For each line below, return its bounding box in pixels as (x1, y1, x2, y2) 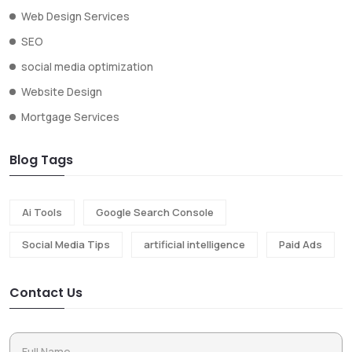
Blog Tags (9, 150, 73, 169)
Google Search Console (96, 204, 214, 219)
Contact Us (9, 283, 82, 302)
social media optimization (21, 59, 153, 74)
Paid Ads (279, 236, 322, 251)
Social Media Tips (22, 236, 110, 251)
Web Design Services (21, 9, 130, 24)
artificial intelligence (144, 236, 245, 251)
